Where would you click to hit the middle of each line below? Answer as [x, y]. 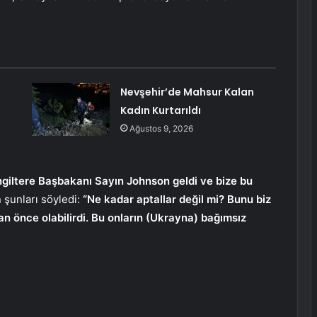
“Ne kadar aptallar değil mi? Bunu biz [177, 200]
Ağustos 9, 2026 [161, 129]
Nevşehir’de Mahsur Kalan [187, 92]
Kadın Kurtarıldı [160, 111]
